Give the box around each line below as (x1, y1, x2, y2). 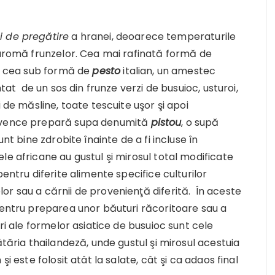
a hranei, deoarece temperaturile (69, 29, 236, 44)
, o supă (181, 115, 219, 130)
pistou (150, 115, 182, 130)
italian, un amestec (120, 63, 216, 78)
